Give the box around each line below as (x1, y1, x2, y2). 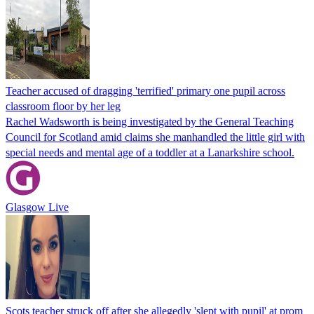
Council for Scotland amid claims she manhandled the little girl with (6, 130, 305, 143)
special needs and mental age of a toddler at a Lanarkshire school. (6, 146, 294, 158)
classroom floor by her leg (6, 100, 121, 112)
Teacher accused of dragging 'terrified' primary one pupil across (6, 84, 285, 97)
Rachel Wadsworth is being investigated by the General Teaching (6, 115, 294, 128)
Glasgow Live (6, 200, 69, 213)
